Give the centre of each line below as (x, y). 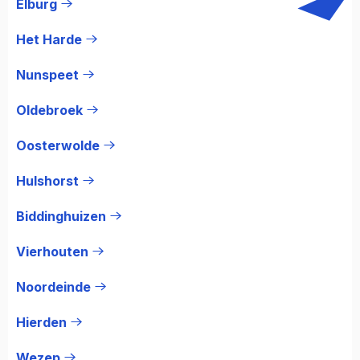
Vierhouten (52, 251)
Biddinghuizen (61, 216)
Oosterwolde (58, 145)
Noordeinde (53, 286)
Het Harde (49, 39)
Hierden (41, 322)
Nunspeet (47, 74)
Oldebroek (49, 110)
